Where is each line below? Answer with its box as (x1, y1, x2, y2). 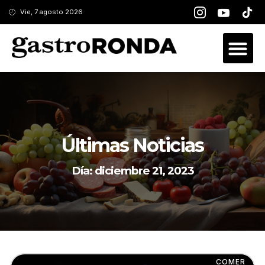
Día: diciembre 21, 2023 (71, 163, 194, 177)
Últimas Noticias (62, 133, 203, 157)
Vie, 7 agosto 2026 (20, 8, 83, 16)
